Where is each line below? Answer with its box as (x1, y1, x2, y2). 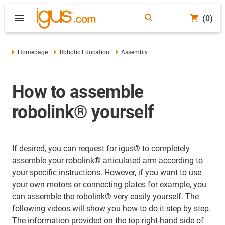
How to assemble (12, 82, 144, 102)
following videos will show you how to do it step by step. (12, 204, 211, 213)
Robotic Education (59, 49, 109, 56)
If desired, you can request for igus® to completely (12, 144, 190, 153)
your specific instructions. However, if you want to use (12, 168, 201, 177)
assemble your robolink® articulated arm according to (12, 156, 203, 165)
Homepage (18, 49, 48, 56)
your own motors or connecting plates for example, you (12, 180, 206, 189)
